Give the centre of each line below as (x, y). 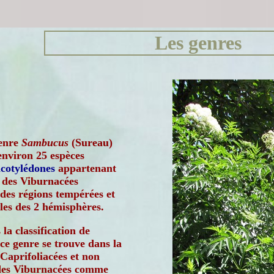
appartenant (86, 168)
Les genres (198, 43)
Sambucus (45, 143)
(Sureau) (91, 143)
